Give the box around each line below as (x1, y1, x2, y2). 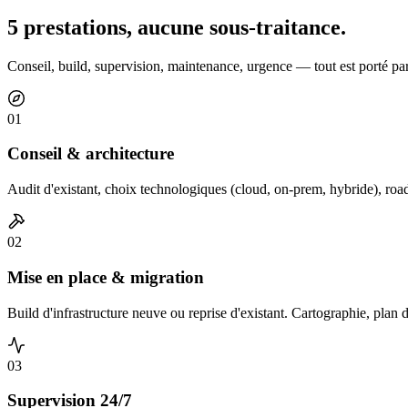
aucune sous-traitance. (138, 15, 346, 39)
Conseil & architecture (7, 144, 174, 164)
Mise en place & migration (7, 267, 204, 287)
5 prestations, (7, 15, 132, 39)
